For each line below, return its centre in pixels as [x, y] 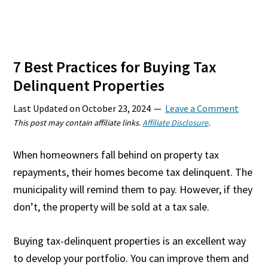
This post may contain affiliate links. [78, 123]
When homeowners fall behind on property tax [116, 155]
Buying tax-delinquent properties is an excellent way [130, 241]
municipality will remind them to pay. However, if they [133, 189]
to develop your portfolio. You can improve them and [131, 258]
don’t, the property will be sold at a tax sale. [112, 207]
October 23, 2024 [117, 108]
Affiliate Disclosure [176, 123]
